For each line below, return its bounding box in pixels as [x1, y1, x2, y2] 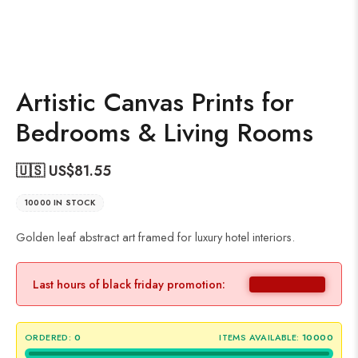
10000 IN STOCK [25, 197, 95, 209]
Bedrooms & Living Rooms [16, 114, 313, 152]
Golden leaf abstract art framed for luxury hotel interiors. [16, 229, 295, 246]
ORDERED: [25, 331, 72, 344]
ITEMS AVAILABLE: [219, 331, 300, 344]
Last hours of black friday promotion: [33, 276, 225, 293]
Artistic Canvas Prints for [16, 84, 294, 121]
